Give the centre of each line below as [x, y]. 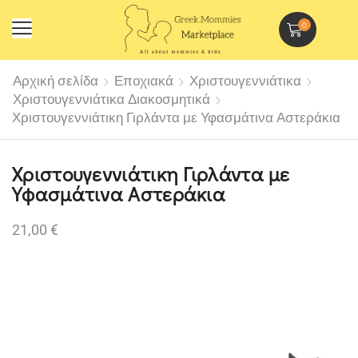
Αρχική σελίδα [56, 81]
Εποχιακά [144, 81]
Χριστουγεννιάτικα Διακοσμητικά [111, 99]
